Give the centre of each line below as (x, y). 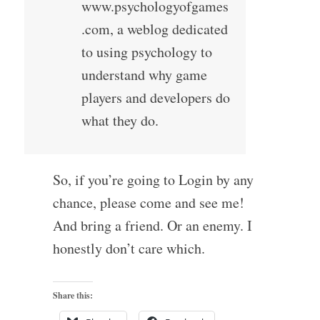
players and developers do (155, 98)
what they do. (120, 121)
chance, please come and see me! (148, 203)
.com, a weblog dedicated (154, 29)
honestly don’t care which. (129, 249)
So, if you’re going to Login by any (153, 180)
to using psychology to (146, 52)
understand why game (144, 75)
